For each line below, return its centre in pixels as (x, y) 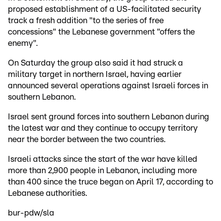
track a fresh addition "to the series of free (86, 21)
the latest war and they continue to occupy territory (103, 128)
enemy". (23, 43)
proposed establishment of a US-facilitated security (105, 9)
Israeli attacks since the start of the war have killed (103, 159)
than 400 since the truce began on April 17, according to (110, 182)
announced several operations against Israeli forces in (108, 86)
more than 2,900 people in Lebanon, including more (102, 171)
